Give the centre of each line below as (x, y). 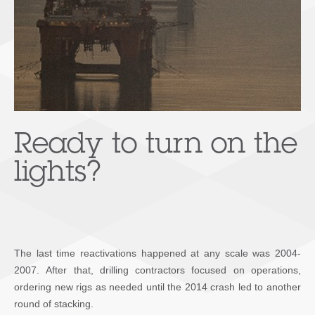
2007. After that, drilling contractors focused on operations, (157, 270)
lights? (58, 174)
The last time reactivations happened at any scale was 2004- (157, 253)
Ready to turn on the (156, 146)
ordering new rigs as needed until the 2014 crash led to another (157, 287)
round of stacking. (54, 303)
